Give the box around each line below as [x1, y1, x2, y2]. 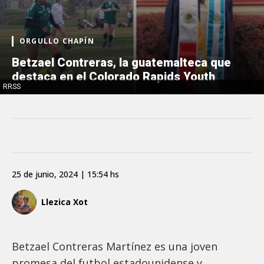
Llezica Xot [41, 196, 88, 208]
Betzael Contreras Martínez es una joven [12, 239, 217, 253]
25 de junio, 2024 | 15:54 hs [12, 168, 119, 180]
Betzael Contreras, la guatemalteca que [12, 55, 231, 70]
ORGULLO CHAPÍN [19, 35, 94, 46]
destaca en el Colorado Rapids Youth [12, 69, 215, 84]
